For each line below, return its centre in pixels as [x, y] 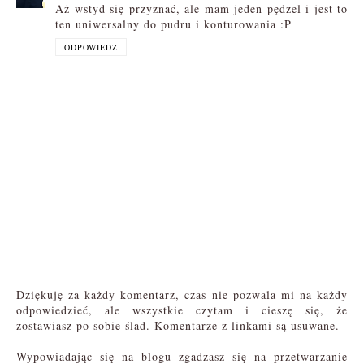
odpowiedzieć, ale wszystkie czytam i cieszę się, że [182, 310]
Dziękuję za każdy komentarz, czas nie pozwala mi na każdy [182, 294]
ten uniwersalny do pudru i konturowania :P [173, 24]
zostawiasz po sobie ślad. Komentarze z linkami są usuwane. [178, 325]
